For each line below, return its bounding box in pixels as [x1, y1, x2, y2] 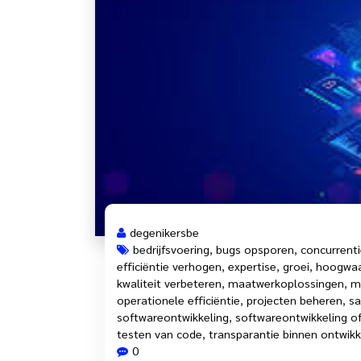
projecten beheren [247, 292, 342, 307]
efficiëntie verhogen [117, 258, 222, 273]
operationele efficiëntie [117, 292, 240, 307]
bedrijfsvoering [133, 241, 210, 256]
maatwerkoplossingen [228, 275, 344, 290]
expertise [228, 258, 276, 273]
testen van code [117, 326, 202, 341]
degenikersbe [130, 224, 199, 239]
